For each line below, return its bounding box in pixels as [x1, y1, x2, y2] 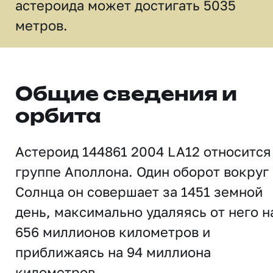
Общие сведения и [15, 86, 237, 104]
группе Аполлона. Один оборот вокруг [15, 163, 269, 180]
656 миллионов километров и [15, 224, 210, 240]
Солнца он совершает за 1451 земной [15, 183, 263, 200]
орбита [15, 108, 101, 126]
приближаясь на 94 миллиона [15, 244, 211, 260]
